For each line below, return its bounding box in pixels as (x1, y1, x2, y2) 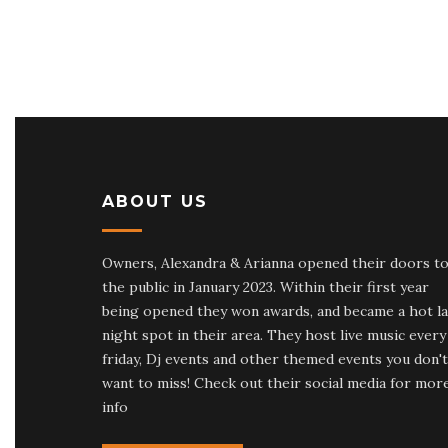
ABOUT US (102, 192, 208, 211)
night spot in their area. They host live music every (102, 326, 446, 344)
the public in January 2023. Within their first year (102, 278, 429, 296)
